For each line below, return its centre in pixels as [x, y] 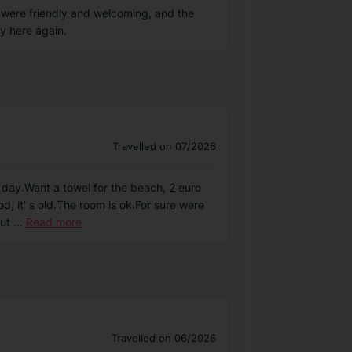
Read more [54, 222]
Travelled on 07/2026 [164, 146]
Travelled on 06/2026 [164, 338]
